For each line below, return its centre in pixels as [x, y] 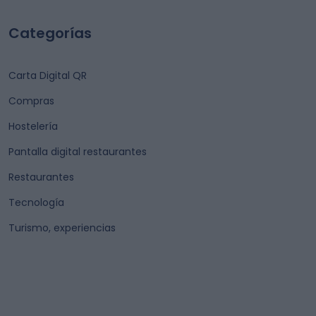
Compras [31, 101]
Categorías [50, 33]
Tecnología [36, 202]
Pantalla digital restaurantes [78, 152]
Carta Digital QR [48, 75]
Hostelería [33, 126]
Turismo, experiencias [62, 228]
